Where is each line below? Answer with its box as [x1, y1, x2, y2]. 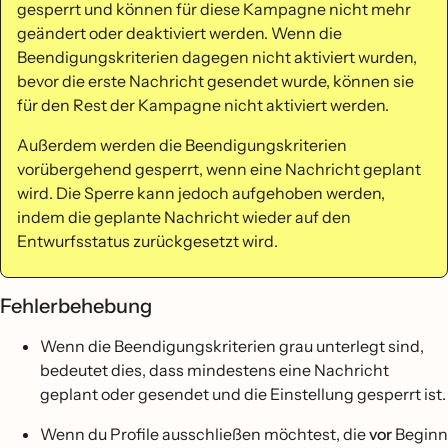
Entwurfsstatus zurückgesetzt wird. [17, 230, 278, 251]
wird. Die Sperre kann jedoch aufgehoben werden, [17, 182, 385, 203]
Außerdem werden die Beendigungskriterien [17, 134, 347, 155]
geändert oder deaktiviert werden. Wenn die [17, 22, 342, 43]
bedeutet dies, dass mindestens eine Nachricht [40, 359, 389, 380]
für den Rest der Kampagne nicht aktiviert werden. [17, 94, 389, 115]
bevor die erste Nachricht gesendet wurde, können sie [17, 70, 414, 91]
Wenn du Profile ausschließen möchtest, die [40, 423, 369, 444]
